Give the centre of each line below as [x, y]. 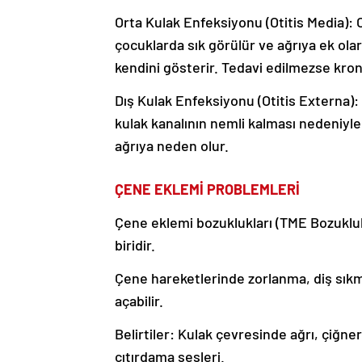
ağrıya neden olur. [172, 146]
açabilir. [139, 301]
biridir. [135, 245]
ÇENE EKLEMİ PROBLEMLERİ [207, 189]
